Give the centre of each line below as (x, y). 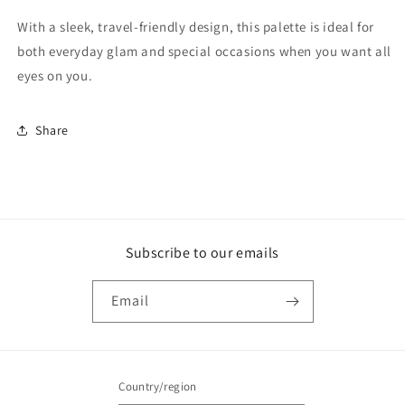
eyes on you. (55, 75)
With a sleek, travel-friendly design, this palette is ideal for (196, 27)
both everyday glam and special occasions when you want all (204, 51)
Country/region (158, 386)
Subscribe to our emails (202, 253)
